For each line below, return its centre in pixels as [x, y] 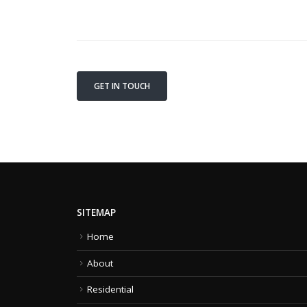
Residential [110, 290]
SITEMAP [96, 213]
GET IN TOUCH [122, 86]
